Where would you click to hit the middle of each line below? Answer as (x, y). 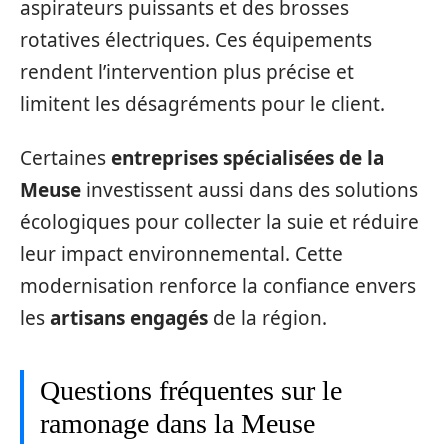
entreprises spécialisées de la (247, 158)
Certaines (65, 158)
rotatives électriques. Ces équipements (196, 39)
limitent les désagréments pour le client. (202, 103)
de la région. (267, 318)
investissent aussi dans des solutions (249, 190)
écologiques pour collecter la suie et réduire (219, 222)
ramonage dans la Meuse (177, 424)
